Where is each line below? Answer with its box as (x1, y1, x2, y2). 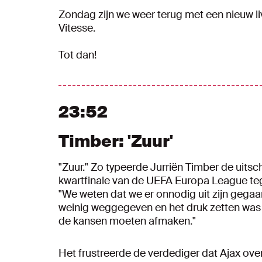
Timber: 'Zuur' (58, 130, 173, 152)
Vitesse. (58, 21, 95, 35)
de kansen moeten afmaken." (58, 214, 196, 228)
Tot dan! (58, 48, 96, 62)
